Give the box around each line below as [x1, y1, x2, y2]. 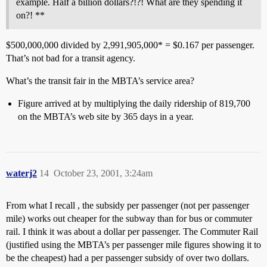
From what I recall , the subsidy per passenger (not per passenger [6, 200, 249, 210]
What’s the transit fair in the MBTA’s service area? [6, 76, 194, 86]
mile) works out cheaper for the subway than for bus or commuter [6, 213, 252, 223]
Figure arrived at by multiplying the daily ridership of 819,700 [18, 98, 250, 108]
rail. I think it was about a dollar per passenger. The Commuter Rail [6, 226, 258, 237]
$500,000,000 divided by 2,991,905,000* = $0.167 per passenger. [6, 40, 254, 50]
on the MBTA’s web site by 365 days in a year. [18, 111, 194, 122]
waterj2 [6, 168, 37, 178]
